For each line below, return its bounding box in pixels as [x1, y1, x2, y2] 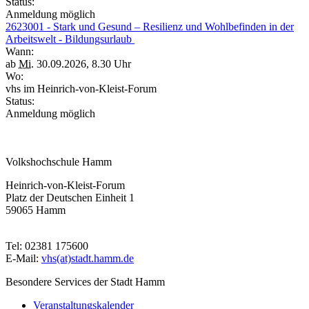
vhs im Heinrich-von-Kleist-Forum [6, 83, 159, 94]
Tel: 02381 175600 [6, 240, 88, 252]
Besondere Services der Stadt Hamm [6, 276, 165, 288]
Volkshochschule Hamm [6, 156, 112, 168]
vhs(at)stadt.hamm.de [41, 252, 134, 264]
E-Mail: [6, 252, 41, 264]
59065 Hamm [6, 204, 66, 216]
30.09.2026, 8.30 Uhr [34, 58, 131, 70]
